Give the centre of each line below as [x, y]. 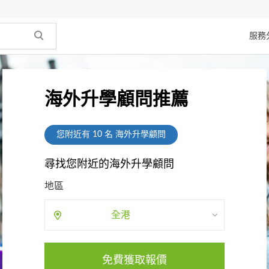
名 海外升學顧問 [134, 134]
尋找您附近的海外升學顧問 [109, 165]
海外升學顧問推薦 [116, 100]
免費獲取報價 [134, 261]
